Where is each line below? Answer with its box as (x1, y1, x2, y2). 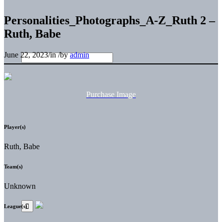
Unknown (4, 181, 36, 190)
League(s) (4, 203, 27, 209)
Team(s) (4, 163, 23, 169)
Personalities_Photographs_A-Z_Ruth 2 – (4, 13, 215, 27)
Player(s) (4, 123, 26, 130)
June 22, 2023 (4, 50, 48, 59)
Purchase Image (86, 90, 136, 99)
